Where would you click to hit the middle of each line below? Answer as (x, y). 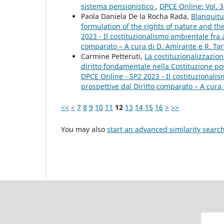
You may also (84, 129)
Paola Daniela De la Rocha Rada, (136, 16)
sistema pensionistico (118, 6)
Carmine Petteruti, (113, 56)
